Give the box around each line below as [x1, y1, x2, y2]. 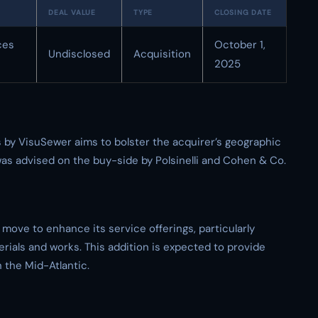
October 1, [214, 38, 265, 52]
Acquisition [133, 47, 191, 61]
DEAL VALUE [48, 8, 96, 17]
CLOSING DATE [214, 8, 272, 17]
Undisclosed [48, 47, 110, 61]
